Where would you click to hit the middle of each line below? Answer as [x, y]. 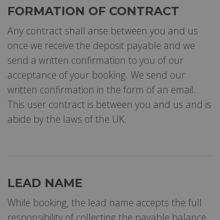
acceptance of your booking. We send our [96, 75]
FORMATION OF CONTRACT [93, 11]
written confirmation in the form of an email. [102, 89]
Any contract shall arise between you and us [103, 30]
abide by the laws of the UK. [67, 119]
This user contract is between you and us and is [109, 104]
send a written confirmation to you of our [96, 60]
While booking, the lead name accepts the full [105, 202]
